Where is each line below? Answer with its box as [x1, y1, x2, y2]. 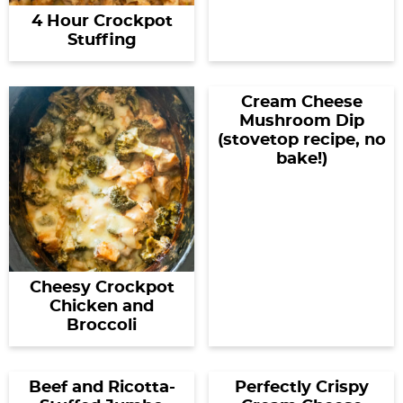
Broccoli [67, 318, 137, 334]
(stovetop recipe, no [217, 132, 386, 148]
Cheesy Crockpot [29, 280, 175, 296]
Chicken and [49, 299, 154, 315]
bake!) [275, 151, 327, 167]
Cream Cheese [240, 94, 363, 111]
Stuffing [67, 32, 137, 49]
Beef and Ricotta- [28, 380, 175, 396]
